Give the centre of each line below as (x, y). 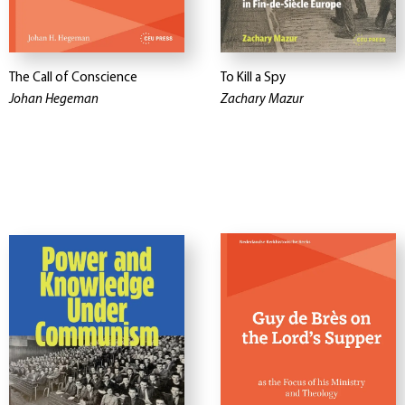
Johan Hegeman (54, 100)
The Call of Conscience (73, 79)
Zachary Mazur (262, 100)
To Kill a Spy (253, 79)
